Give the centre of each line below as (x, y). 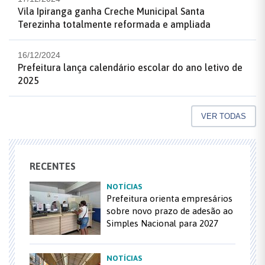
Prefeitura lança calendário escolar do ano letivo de (130, 67)
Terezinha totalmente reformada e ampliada (114, 24)
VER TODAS (224, 116)
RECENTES (53, 166)
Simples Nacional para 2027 (162, 223)
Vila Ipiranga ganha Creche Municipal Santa (111, 11)
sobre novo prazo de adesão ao (170, 211)
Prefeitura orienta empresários (169, 198)
